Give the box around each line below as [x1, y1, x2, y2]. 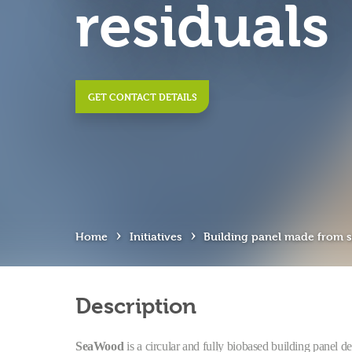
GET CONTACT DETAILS [87, 90, 197, 103]
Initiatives [129, 229, 182, 243]
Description [75, 294, 196, 319]
